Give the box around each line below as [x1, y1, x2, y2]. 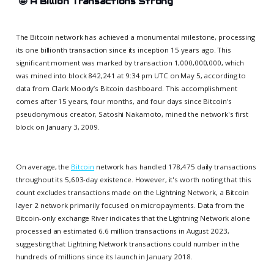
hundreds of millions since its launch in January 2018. [15, 251, 193, 261]
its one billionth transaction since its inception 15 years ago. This [15, 45, 231, 54]
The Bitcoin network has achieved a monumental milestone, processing [15, 32, 255, 42]
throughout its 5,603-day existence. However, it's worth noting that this [15, 174, 251, 184]
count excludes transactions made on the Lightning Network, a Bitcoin [15, 187, 249, 197]
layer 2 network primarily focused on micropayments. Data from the [15, 200, 245, 210]
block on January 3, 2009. [15, 122, 100, 131]
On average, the [15, 161, 71, 171]
